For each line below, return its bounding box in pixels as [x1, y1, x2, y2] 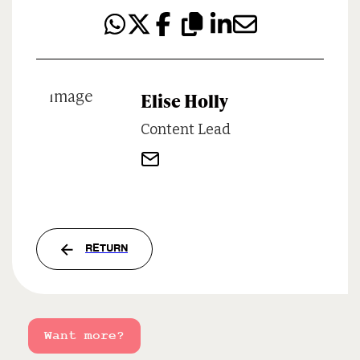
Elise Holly [141, 86, 228, 113]
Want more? [44, 329, 125, 343]
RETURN [85, 243, 128, 254]
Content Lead [141, 120, 231, 138]
